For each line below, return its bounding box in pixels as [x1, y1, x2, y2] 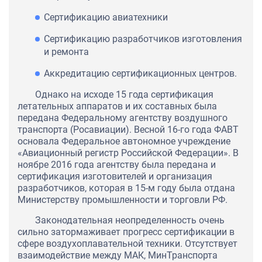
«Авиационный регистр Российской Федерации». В [18, 147, 239, 159]
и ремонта [44, 46, 89, 58]
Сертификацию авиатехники [44, 12, 168, 23]
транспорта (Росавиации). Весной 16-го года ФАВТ [18, 124, 239, 136]
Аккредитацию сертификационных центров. [44, 68, 237, 80]
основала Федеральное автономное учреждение [18, 136, 230, 147]
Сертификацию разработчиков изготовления [44, 33, 242, 45]
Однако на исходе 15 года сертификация [35, 89, 213, 101]
